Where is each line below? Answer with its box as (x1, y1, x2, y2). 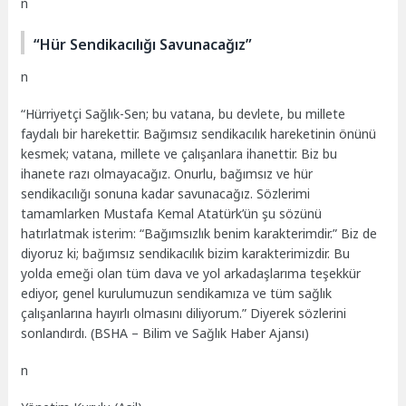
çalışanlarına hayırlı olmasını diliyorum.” (21, 304, 247, 323)
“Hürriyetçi (21, 105, 86, 123)
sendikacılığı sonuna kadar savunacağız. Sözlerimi (21, 185, 311, 203)
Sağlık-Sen (85, 105, 147, 123)
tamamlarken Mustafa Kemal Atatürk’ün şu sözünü (21, 205, 323, 223)
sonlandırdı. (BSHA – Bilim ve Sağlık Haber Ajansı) (21, 324, 314, 343)
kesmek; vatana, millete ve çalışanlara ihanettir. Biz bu (21, 145, 338, 163)
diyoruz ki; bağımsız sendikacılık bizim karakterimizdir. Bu (21, 245, 351, 263)
